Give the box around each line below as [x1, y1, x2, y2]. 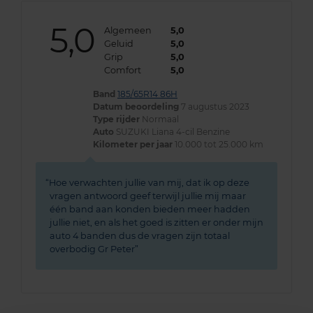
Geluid [103, 38, 133, 50]
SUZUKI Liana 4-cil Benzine [116, 126, 230, 138]
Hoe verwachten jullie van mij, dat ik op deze [48, 177, 249, 189]
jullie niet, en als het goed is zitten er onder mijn [50, 217, 263, 228]
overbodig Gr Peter [50, 244, 135, 255]
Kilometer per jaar [93, 139, 173, 150]
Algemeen [103, 25, 152, 36]
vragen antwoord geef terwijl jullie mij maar [50, 191, 246, 202]
